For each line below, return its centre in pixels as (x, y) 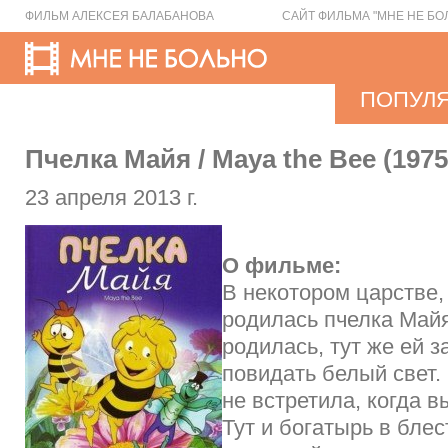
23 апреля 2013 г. (111, 198)
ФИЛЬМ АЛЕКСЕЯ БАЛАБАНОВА (119, 16)
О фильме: (281, 266)
